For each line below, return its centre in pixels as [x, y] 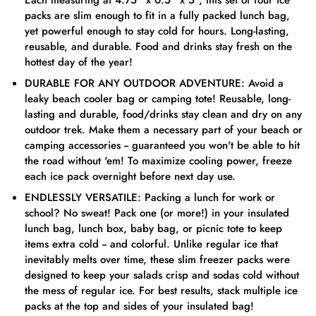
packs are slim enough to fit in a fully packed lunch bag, [157, 16]
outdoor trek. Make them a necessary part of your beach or [164, 130]
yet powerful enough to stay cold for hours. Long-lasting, [157, 31]
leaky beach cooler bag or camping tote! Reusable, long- [158, 99]
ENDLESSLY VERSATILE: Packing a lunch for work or [150, 197]
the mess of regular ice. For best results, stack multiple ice [161, 291]
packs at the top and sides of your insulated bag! [139, 306]
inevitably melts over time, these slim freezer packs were [157, 260]
